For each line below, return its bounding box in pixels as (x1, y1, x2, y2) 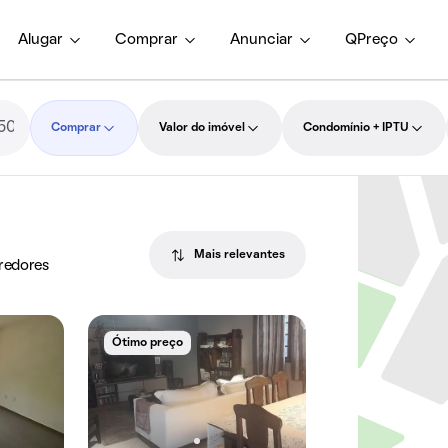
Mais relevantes (194, 250, 286, 260)
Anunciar (230, 32, 293, 47)
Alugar (18, 32, 63, 47)
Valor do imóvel (158, 123, 245, 133)
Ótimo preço (112, 338, 184, 348)
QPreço (345, 32, 398, 47)
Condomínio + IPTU (302, 123, 409, 133)
